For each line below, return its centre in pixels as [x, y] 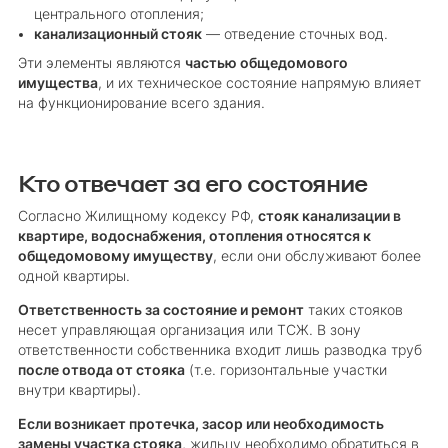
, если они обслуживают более [316, 256]
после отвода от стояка [101, 370]
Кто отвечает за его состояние [192, 182]
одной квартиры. [73, 276]
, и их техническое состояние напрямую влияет [259, 83]
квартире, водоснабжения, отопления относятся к [194, 236]
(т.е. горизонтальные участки [285, 370]
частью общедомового [266, 63]
